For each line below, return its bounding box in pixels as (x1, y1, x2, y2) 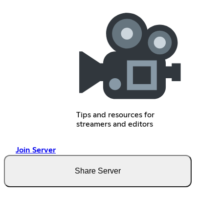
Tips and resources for (76, 111, 155, 119)
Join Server (16, 146, 56, 154)
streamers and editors (76, 120, 153, 129)
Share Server (75, 167, 121, 175)
